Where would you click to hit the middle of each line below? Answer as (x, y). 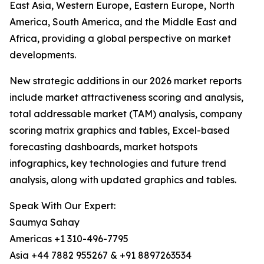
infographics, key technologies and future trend (118, 164)
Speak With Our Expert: (62, 206)
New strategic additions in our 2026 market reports (126, 81)
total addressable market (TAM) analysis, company (126, 114)
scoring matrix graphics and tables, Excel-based (120, 131)
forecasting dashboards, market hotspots (103, 147)
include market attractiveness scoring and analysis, (126, 98)
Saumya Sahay (44, 222)
